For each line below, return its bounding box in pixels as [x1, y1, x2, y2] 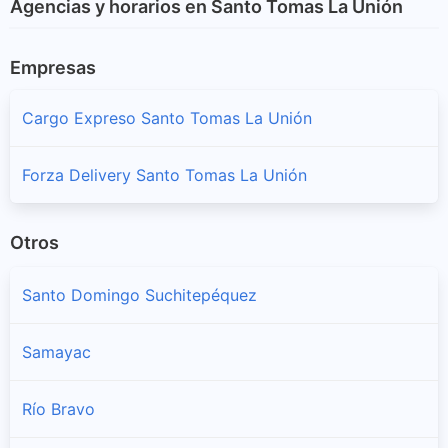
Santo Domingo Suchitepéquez [22, 285, 257, 306]
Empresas [10, 56, 96, 78]
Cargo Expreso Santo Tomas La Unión [22, 107, 312, 128]
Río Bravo [22, 399, 95, 420]
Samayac [22, 342, 91, 363]
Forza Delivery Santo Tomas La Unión [22, 164, 307, 185]
